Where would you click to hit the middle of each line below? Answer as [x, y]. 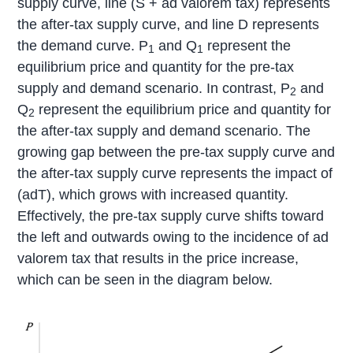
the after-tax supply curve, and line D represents [169, 24]
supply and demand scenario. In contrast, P [154, 88]
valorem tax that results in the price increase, [158, 258]
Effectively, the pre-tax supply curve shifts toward [171, 216]
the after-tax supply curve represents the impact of [175, 173]
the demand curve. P [83, 45]
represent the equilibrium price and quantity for [183, 109]
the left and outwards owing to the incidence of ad [173, 237]
